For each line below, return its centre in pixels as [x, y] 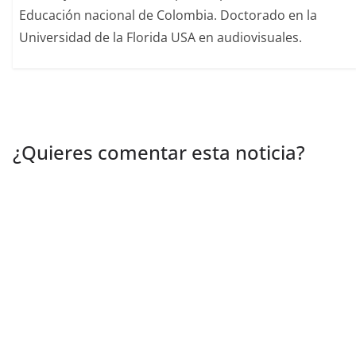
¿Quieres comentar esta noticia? [159, 152]
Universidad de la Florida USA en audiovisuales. [161, 38]
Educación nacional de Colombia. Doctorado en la [168, 15]
